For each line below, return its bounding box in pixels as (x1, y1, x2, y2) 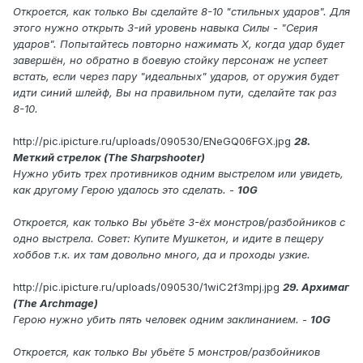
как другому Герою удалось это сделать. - (13, 183, 237, 197)
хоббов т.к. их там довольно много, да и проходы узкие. (13, 248, 310, 262)
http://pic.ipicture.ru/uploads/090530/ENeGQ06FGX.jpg (13, 135, 291, 148)
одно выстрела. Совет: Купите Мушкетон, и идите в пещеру (13, 232, 323, 246)
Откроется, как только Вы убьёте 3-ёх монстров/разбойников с (13, 216, 345, 229)
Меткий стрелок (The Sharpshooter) (13, 151, 205, 164)
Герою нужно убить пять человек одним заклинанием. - (13, 313, 310, 327)
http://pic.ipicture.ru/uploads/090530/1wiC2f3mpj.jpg (13, 280, 280, 294)
